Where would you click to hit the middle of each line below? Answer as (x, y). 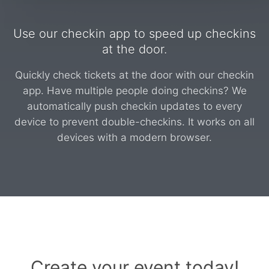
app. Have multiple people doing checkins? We (134, 90)
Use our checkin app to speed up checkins (134, 33)
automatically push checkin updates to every (134, 106)
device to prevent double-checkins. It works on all (134, 122)
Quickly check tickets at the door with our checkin (134, 75)
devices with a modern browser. (134, 137)
